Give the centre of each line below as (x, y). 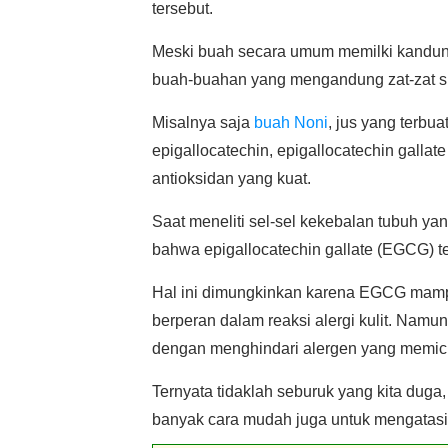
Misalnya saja (203, 122)
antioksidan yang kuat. (231, 178)
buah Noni (291, 122)
